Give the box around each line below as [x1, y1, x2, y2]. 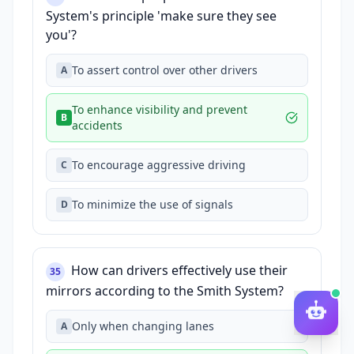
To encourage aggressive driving [72, 157, 246, 172]
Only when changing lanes [72, 318, 214, 333]
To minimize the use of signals [72, 197, 233, 212]
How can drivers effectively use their [71, 262, 288, 279]
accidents [72, 118, 122, 133]
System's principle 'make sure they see [46, 7, 277, 24]
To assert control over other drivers [72, 62, 258, 77]
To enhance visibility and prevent [72, 102, 247, 117]
